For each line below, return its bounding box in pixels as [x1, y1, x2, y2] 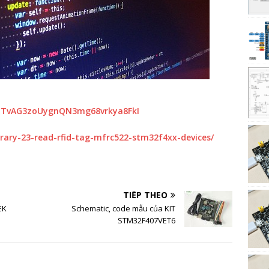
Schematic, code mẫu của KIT [71, 203, 176, 214]
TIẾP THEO [123, 189, 168, 201]
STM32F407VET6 [118, 215, 176, 226]
